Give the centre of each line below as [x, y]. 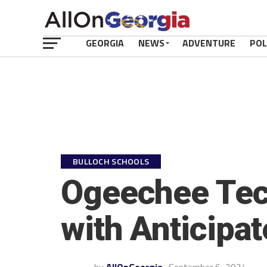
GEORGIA [105, 43]
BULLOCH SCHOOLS [111, 162]
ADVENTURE [209, 43]
